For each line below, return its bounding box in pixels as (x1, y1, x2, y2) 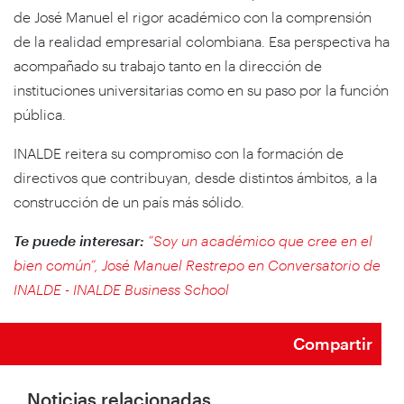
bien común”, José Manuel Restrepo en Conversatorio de (14, 255, 381, 273)
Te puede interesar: (14, 231, 148, 249)
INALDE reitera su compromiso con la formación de (14, 143, 344, 161)
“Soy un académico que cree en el (148, 231, 372, 249)
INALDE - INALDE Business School (14, 280, 229, 298)
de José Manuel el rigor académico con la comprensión (14, 7, 372, 25)
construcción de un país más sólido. (14, 192, 244, 210)
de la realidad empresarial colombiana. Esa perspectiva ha (14, 32, 390, 50)
